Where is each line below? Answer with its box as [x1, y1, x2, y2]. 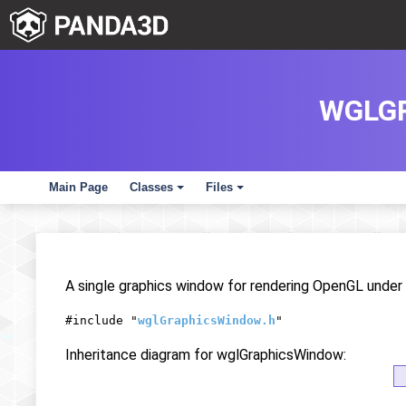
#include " [65, 314, 138, 327]
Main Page [49, 180, 108, 194]
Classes [130, 180, 173, 194]
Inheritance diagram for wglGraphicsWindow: [65, 346, 346, 363]
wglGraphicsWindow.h [138, 314, 275, 327]
